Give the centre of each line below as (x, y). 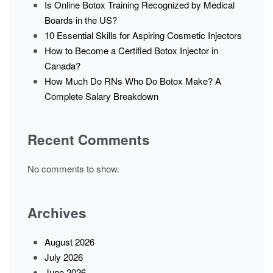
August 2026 (70, 241)
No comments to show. (73, 169)
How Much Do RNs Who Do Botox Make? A (133, 80)
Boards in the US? (81, 19)
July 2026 (64, 257)
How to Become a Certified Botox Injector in (132, 50)
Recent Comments (89, 140)
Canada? (63, 65)
